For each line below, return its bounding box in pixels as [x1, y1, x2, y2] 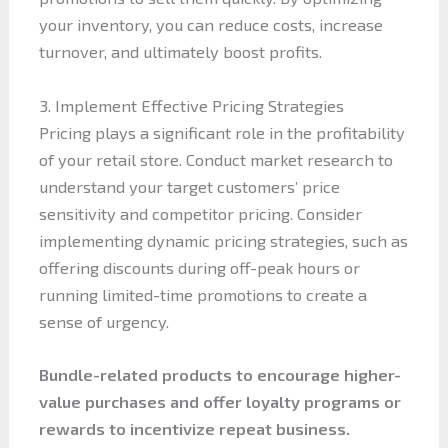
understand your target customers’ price [38, 176, 340, 196]
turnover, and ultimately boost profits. [38, 42, 322, 62]
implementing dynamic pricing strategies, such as [38, 230, 408, 250]
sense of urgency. [38, 311, 169, 331]
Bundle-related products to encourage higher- [38, 364, 401, 384]
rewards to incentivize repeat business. [38, 418, 350, 438]
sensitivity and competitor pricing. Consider [38, 203, 362, 223]
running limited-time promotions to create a [38, 284, 367, 304]
